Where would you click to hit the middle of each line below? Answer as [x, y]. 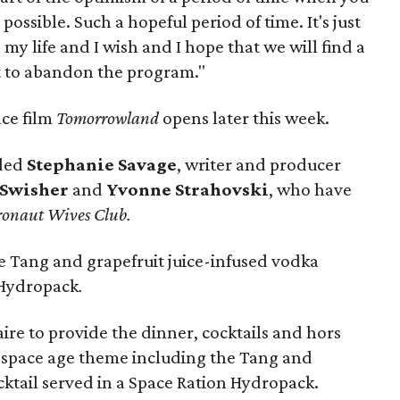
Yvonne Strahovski [188, 189]
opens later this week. [246, 118]
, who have [311, 189]
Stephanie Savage [102, 164]
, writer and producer [259, 164]
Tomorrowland [110, 118]
